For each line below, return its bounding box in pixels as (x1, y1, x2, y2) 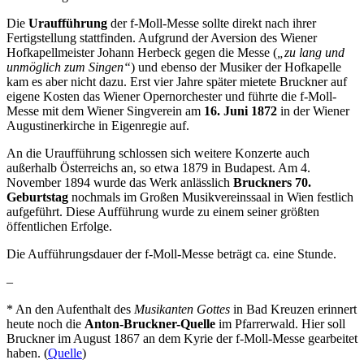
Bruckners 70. (233, 175, 311, 189)
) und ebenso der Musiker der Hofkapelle (131, 59, 341, 74)
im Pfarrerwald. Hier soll (215, 316, 345, 331)
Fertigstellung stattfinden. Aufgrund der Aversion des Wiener (6, 30, 317, 45)
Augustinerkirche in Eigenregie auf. (6, 118, 189, 132)
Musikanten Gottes (134, 301, 230, 316)
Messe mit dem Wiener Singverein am (6, 103, 204, 118)
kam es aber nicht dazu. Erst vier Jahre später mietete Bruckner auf (6, 74, 347, 89)
